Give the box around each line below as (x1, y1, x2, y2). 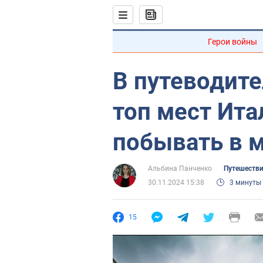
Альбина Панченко (148, 164, 212, 173)
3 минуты (230, 178, 261, 187)
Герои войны (208, 37, 257, 46)
